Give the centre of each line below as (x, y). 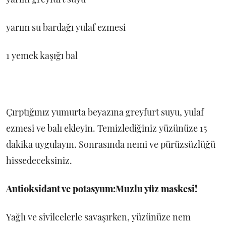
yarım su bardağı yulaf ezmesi (66, 27)
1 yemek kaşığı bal (42, 56)
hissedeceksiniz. (39, 161)
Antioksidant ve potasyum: (61, 189)
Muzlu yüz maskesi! (156, 189)
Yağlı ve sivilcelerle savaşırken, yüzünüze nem (98, 217)
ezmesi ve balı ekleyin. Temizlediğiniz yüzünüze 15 (106, 128)
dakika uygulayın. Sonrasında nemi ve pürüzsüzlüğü (111, 145)
